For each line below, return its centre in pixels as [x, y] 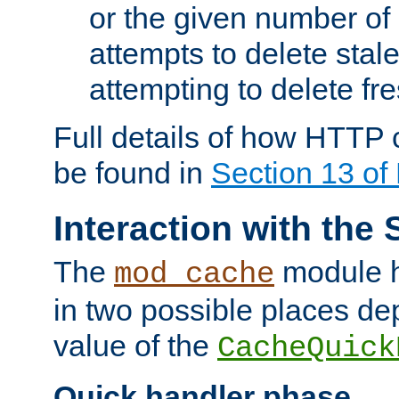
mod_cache [194, 275]
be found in [132, 173]
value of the [135, 346]
